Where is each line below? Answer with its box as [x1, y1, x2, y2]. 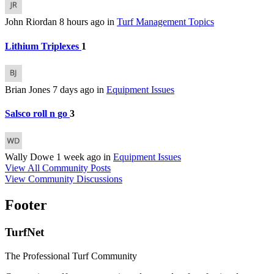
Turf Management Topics [117, 17, 214, 28]
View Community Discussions [5, 174, 122, 185]
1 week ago [56, 152, 103, 163]
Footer [5, 197, 47, 213]
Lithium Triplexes [5, 40, 81, 51]
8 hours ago [59, 17, 107, 28]
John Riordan [5, 17, 59, 28]
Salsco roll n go [5, 108, 70, 119]
